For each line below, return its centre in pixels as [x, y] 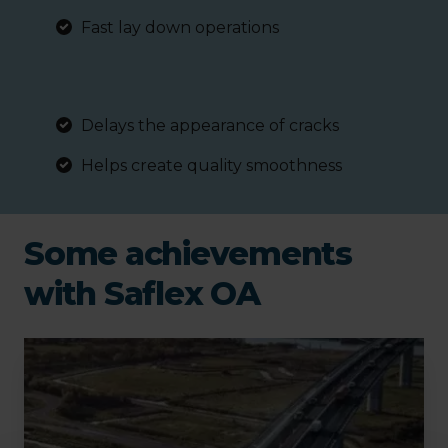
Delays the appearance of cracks [210, 126]
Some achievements [188, 254]
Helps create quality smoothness [211, 166]
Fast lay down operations [180, 28]
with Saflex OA [142, 294]
